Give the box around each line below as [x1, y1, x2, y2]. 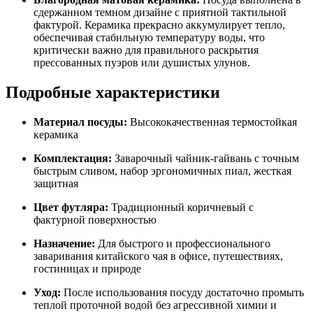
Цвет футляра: [34, 201, 108, 213]
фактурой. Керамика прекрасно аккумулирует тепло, [34, 18, 285, 31]
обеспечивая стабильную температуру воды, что [34, 31, 265, 43]
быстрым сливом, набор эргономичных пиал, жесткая [34, 164, 291, 177]
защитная [34, 177, 78, 189]
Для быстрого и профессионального [95, 237, 270, 249]
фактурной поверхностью [34, 213, 156, 226]
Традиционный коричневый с [108, 201, 254, 213]
